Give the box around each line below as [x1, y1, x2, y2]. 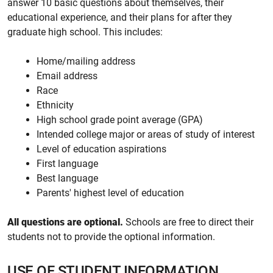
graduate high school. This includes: [7, 26, 163, 38]
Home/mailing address [37, 55, 135, 67]
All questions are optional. [7, 216, 123, 228]
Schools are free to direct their [123, 216, 253, 228]
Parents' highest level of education [37, 187, 184, 199]
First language [37, 158, 98, 169]
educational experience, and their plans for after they [7, 12, 232, 23]
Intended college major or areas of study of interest [37, 129, 255, 140]
